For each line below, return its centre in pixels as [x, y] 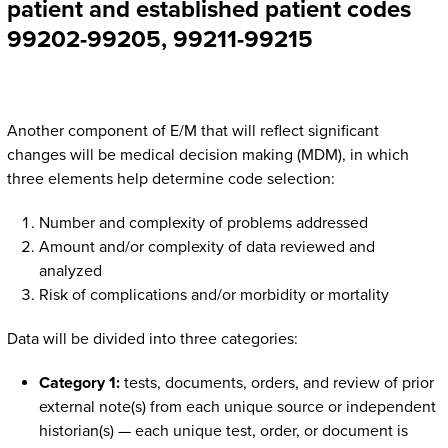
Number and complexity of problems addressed [203, 223]
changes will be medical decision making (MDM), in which [207, 155]
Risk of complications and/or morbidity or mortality [213, 295]
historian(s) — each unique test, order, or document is [223, 431]
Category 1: [79, 383]
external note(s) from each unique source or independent [237, 407]
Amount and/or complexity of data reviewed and [206, 247]
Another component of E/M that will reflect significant [192, 131]
